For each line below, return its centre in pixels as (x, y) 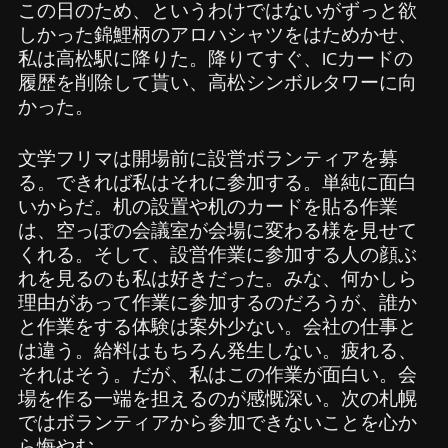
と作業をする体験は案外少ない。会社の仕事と (217, 327)
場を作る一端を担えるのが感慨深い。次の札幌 (217, 399)
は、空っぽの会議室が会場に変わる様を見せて (217, 231)
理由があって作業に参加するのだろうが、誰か (217, 303)
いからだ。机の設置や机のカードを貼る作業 (207, 207)
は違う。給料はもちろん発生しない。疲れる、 (217, 351)
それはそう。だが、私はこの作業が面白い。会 (217, 375)
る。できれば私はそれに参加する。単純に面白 (217, 183)
